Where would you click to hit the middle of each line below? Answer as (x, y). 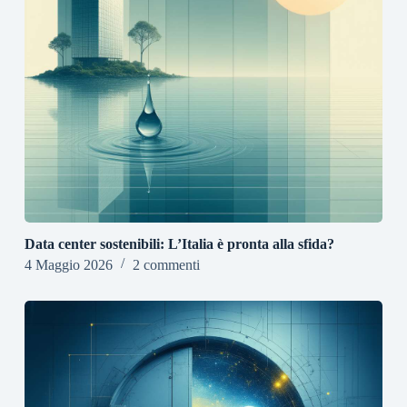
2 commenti (166, 264)
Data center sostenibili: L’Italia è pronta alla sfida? (179, 243)
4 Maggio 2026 (68, 264)
